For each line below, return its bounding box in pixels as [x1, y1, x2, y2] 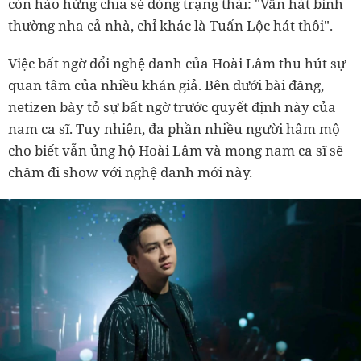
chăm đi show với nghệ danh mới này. [8, 163, 252, 182]
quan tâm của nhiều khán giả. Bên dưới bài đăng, [8, 76, 324, 95]
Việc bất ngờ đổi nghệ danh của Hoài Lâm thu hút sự [8, 54, 346, 73]
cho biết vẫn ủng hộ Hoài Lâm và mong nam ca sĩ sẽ [8, 141, 343, 160]
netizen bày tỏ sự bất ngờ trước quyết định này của [8, 98, 336, 117]
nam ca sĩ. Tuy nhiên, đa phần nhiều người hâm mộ [8, 119, 340, 139]
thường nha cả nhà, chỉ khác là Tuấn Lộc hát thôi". [8, 16, 333, 35]
